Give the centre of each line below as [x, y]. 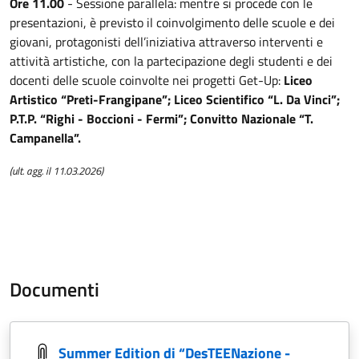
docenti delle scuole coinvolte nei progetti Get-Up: [147, 81]
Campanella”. [45, 138]
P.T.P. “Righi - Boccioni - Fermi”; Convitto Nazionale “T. [161, 119]
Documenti [54, 290]
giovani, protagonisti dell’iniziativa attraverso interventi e [166, 42]
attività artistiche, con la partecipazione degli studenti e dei [171, 61]
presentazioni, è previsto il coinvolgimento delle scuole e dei [172, 23]
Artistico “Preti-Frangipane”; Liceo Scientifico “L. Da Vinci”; [175, 100]
